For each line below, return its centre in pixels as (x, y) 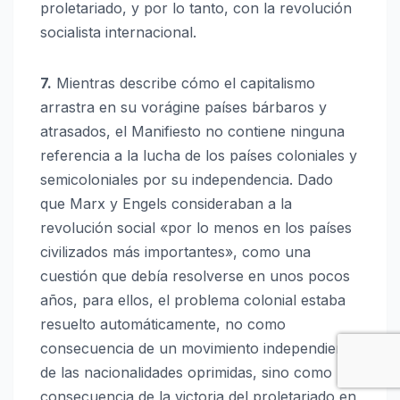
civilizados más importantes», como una (175, 252)
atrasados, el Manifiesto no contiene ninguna (192, 132)
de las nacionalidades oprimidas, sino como (186, 373)
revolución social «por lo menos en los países (196, 228)
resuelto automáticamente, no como (163, 325)
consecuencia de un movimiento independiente (199, 349)
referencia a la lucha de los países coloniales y (199, 156)
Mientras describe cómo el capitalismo (183, 83)
